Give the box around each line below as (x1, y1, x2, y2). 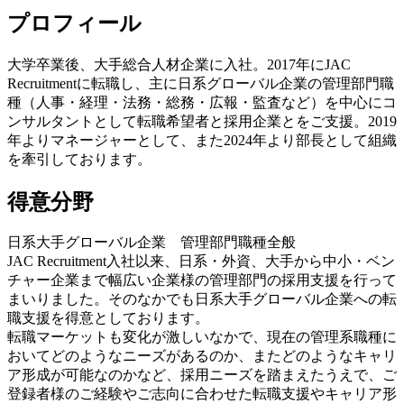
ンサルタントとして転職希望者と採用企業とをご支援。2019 (7, 113, 397, 129)
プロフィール (7, 11, 142, 35)
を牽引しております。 (7, 151, 151, 167)
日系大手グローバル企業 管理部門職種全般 (7, 234, 296, 251)
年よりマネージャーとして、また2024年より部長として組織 (7, 132, 397, 148)
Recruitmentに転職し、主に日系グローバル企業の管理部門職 (7, 75, 394, 91)
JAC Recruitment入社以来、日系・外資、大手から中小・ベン (7, 253, 395, 270)
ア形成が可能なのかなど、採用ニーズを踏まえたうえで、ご (7, 367, 397, 383)
